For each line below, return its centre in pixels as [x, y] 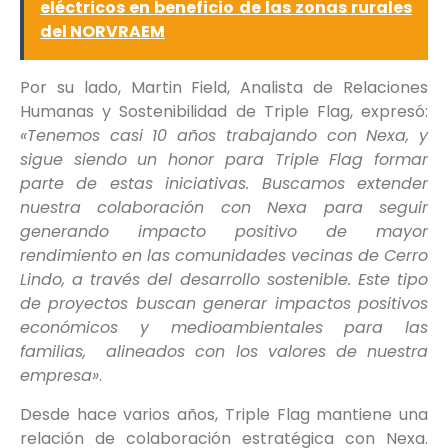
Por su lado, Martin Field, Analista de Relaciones [224, 88]
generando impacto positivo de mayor [224, 232]
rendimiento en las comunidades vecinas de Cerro [224, 256]
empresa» [59, 376]
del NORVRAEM [102, 32]
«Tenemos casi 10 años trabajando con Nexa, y [224, 136]
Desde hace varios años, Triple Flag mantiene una [224, 414]
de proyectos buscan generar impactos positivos [224, 304]
